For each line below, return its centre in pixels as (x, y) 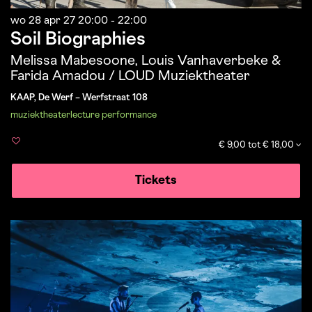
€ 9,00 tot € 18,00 (257, 145)
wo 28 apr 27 (44, 21)
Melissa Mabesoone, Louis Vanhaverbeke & (146, 62)
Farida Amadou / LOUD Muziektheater (130, 77)
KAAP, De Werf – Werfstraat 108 (79, 98)
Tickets (156, 181)
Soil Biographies (78, 40)
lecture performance (114, 116)
